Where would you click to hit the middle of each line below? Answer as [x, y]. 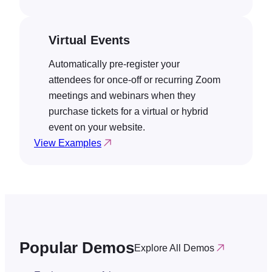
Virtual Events [89, 40]
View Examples [68, 143]
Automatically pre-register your [114, 64]
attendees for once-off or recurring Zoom [134, 80]
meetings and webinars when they [122, 95]
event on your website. [97, 127]
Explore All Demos [174, 248]
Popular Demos [77, 247]
